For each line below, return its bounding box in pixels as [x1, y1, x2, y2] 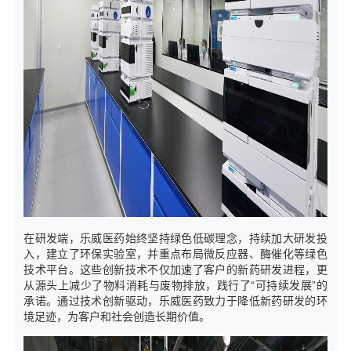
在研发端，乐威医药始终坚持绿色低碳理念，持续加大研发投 [24, 232, 327, 245]
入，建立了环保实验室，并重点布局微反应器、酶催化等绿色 [24, 248, 327, 261]
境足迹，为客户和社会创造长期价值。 [24, 310, 211, 324]
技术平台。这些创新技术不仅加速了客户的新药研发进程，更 [24, 263, 327, 277]
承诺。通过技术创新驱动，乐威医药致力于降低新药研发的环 [24, 295, 327, 308]
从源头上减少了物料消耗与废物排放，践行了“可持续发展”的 [24, 279, 327, 292]
